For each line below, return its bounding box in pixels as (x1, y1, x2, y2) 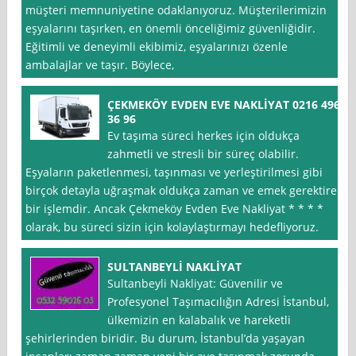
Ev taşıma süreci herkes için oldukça (107, 128, 300, 144)
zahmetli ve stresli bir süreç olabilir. (107, 146, 300, 162)
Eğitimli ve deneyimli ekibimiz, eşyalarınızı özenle (25, 39, 288, 55)
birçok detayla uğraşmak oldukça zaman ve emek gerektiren (25, 183, 345, 199)
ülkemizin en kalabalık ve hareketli (107, 312, 292, 328)
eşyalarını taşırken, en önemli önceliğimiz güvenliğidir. (25, 21, 316, 37)
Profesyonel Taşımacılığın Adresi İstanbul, (107, 294, 330, 310)
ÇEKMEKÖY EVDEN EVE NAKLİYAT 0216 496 (107, 97, 341, 113)
